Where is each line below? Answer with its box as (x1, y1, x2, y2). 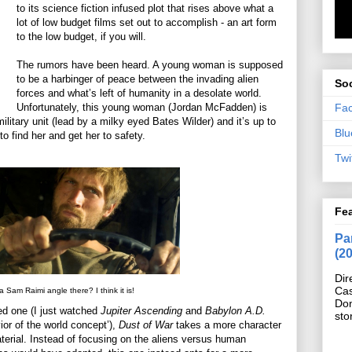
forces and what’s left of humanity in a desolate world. (16, 86, 262, 99)
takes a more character (176, 319, 281, 332)
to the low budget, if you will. (16, 30, 146, 42)
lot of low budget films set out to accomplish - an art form (16, 16, 277, 28)
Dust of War (119, 319, 176, 332)
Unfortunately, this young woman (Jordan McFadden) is (16, 101, 267, 113)
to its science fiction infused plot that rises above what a (16, 2, 273, 14)
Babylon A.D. (205, 305, 266, 317)
